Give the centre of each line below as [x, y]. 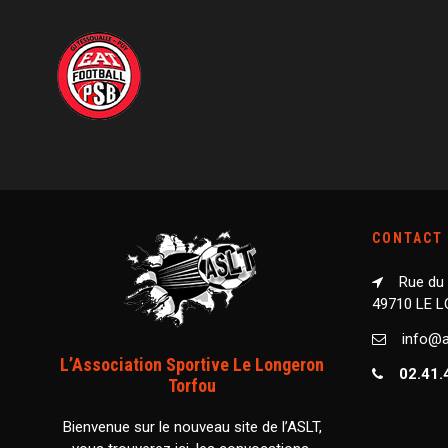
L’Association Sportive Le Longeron [192, 364]
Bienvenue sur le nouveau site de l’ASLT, [192, 427]
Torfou [192, 385]
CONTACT [407, 238]
